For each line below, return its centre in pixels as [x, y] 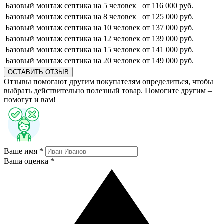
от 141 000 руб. [168, 49]
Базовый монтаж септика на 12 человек [73, 38]
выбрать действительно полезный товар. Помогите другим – [108, 90]
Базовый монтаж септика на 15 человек [73, 49]
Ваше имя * [24, 151]
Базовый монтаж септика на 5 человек [71, 5]
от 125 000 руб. [168, 16]
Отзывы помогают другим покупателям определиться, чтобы [109, 81]
